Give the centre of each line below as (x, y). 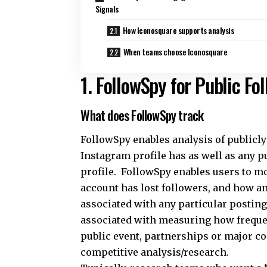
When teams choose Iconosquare (175, 52)
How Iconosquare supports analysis (178, 30)
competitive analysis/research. (155, 252)
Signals (107, 9)
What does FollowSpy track (142, 115)
